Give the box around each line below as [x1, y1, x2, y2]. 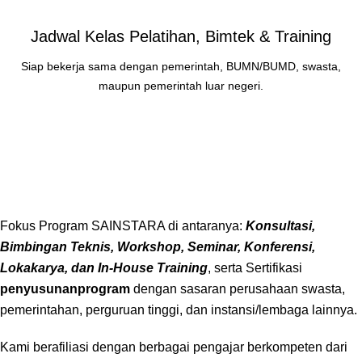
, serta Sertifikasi [208, 261, 302, 275]
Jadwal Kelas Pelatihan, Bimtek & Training [31, 27, 331, 45]
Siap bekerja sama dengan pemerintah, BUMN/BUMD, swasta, [21, 60, 341, 73]
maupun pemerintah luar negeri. [99, 79, 263, 92]
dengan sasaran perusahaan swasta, [130, 282, 345, 296]
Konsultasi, [246, 219, 315, 233]
